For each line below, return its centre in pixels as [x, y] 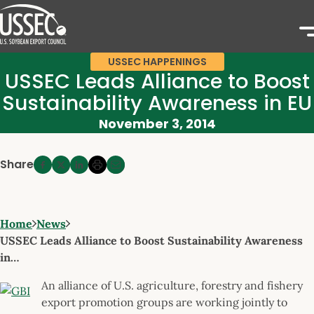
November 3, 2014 [157, 124]
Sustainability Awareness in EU [157, 103]
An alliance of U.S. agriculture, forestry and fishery [172, 285]
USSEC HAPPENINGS [157, 62]
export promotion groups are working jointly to [164, 302]
